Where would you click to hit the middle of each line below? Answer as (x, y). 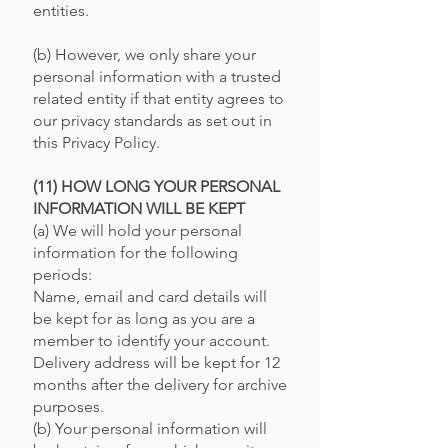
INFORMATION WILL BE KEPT (139, 208)
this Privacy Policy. (96, 142)
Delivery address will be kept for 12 (156, 362)
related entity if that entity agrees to (158, 98)
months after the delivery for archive (160, 384)
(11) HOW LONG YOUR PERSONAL (156, 186)
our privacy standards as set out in (152, 120)
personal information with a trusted (157, 76)
